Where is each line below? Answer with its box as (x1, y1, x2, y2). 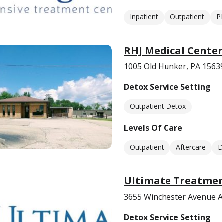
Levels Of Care (124, 122, 182, 133)
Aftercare (176, 142, 206, 152)
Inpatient (130, 12, 158, 21)
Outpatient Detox (130, 101, 186, 111)
